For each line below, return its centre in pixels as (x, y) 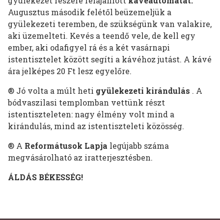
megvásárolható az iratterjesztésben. (80, 158)
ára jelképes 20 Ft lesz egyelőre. (70, 71)
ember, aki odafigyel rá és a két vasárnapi (89, 48)
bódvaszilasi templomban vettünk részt (86, 103)
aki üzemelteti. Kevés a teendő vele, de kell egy (102, 36)
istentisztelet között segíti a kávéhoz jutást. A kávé (110, 59)
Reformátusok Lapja (67, 146)
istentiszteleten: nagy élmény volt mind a (91, 114)
